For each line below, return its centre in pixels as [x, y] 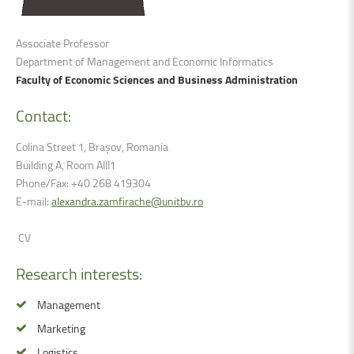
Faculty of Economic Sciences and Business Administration [157, 79]
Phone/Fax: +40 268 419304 [83, 183]
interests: [111, 273]
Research [47, 273]
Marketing [61, 328]
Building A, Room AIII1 [66, 164]
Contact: [43, 115]
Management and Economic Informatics [180, 61]
